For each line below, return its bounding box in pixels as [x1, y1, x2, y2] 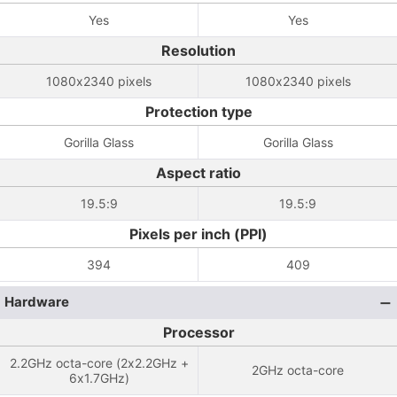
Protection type [144, 103, 253, 121]
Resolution [161, 42, 236, 59]
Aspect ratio [156, 164, 241, 182]
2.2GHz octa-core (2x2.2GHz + [9, 355, 189, 370]
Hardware [4, 293, 69, 310]
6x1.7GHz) [68, 370, 129, 385]
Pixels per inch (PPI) [129, 225, 268, 243]
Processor [162, 323, 235, 341]
